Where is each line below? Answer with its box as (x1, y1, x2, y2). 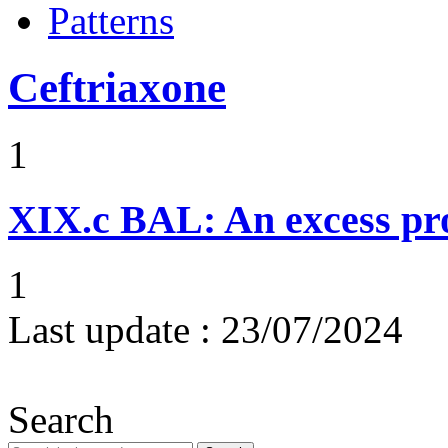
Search (8, 397, 114, 441)
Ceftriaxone (8, 64, 226, 112)
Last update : (8, 307, 211, 351)
